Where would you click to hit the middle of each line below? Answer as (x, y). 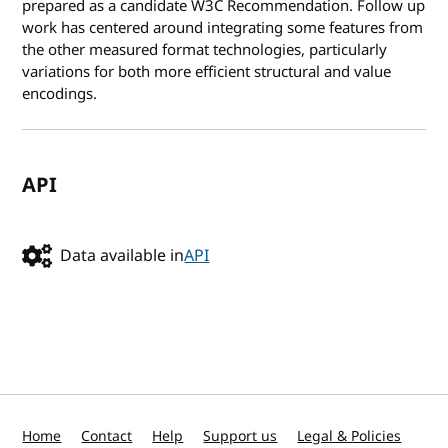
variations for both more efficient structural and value (207, 71)
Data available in (122, 255)
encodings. (60, 93)
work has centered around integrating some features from (223, 27)
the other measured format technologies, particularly (205, 49)
